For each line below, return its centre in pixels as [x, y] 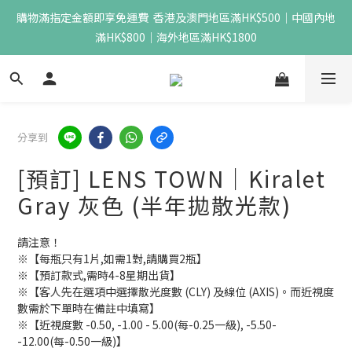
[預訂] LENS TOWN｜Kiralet [172, 178]
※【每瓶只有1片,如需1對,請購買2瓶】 [112, 258]
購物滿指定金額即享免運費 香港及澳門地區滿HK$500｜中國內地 [176, 17]
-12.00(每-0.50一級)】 [72, 341]
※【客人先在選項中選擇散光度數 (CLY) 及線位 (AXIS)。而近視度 [176, 291]
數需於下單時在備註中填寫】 [89, 308]
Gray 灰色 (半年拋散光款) [154, 205]
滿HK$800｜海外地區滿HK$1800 [176, 37]
